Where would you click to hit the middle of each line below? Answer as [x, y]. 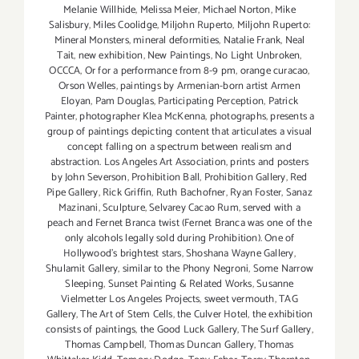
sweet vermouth [239, 300]
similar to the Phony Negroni [186, 269]
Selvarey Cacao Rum [194, 208]
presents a [292, 117]
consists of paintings [91, 330]
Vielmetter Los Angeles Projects [131, 300]
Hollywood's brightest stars [123, 254]
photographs [238, 117]
